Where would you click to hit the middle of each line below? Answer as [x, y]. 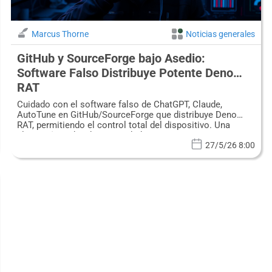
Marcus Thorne [60, 34]
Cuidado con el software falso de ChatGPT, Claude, [119, 105]
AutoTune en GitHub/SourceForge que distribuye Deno [127, 115]
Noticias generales [221, 34]
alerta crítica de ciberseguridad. [80, 136]
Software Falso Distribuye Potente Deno [125, 73]
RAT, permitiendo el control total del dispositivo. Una [123, 125]
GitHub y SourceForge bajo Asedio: [111, 59]
